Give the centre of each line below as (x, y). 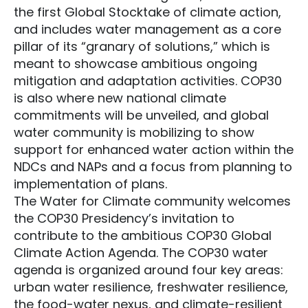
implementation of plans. (90, 184)
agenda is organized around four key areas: (148, 270)
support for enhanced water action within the (154, 150)
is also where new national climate (120, 98)
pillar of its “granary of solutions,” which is (142, 46)
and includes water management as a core (147, 29)
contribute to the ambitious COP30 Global (143, 235)
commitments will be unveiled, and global (141, 115)
